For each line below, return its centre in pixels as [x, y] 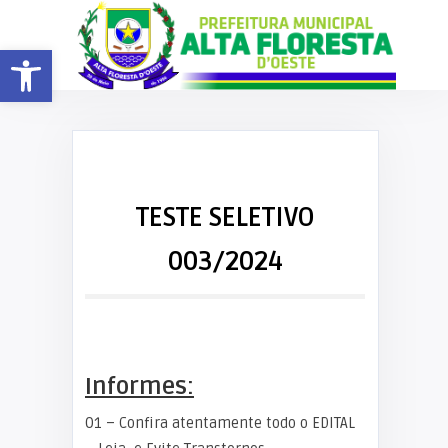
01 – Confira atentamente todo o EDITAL [220, 423]
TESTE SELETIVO [225, 218]
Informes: [139, 386]
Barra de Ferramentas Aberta [56, 58]
